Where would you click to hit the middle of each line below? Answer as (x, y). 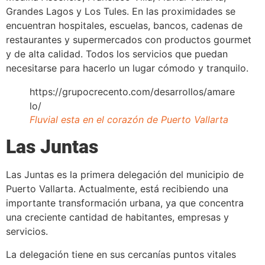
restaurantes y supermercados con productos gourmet (129, 40)
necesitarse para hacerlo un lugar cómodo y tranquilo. (127, 68)
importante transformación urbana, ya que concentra (125, 203)
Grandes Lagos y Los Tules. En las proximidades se (121, 12)
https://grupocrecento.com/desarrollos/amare (132, 92)
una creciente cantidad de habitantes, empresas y (117, 217)
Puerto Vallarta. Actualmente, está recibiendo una (117, 189)
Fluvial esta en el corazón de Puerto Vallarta (129, 120)
